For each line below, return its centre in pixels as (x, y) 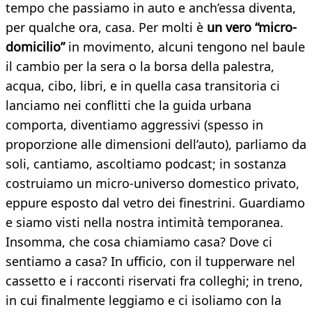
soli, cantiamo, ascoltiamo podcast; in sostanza (146, 164)
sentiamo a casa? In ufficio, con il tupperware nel (150, 262)
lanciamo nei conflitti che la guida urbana (128, 106)
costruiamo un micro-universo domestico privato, (153, 184)
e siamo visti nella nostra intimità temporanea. (145, 223)
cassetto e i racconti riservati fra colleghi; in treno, (154, 281)
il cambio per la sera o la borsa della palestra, (140, 67)
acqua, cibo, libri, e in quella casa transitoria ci (143, 86)
